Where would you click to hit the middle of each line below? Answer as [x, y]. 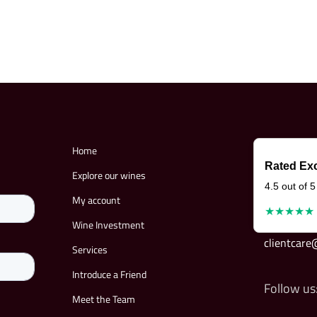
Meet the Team [104, 299]
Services [90, 249]
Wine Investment [108, 224]
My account [96, 200]
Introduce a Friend [109, 274]
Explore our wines [109, 175]
